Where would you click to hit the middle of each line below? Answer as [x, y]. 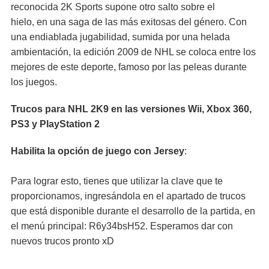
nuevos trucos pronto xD [62, 241]
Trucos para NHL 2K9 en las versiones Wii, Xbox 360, [131, 109]
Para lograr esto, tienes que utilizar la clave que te [117, 181]
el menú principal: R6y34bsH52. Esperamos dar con [122, 226]
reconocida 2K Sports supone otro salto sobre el [113, 7]
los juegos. [34, 82]
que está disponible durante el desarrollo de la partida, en [133, 211]
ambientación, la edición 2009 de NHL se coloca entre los [133, 52]
